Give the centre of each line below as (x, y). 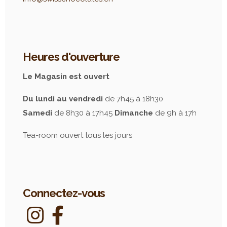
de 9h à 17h (175, 113)
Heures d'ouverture (71, 56)
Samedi (37, 113)
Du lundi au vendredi (63, 99)
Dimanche (134, 113)
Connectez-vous (64, 193)
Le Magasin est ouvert (66, 76)
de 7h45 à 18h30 (133, 99)
